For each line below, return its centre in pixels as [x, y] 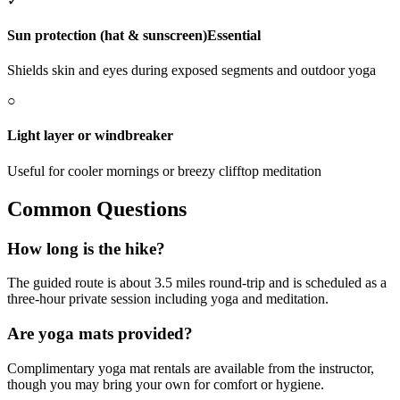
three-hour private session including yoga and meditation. [168, 299]
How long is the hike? [86, 248]
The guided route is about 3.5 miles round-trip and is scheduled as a [197, 283]
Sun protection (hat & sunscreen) [107, 35]
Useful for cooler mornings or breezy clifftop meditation [164, 171]
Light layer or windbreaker [90, 136]
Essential [234, 35]
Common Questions [97, 208]
